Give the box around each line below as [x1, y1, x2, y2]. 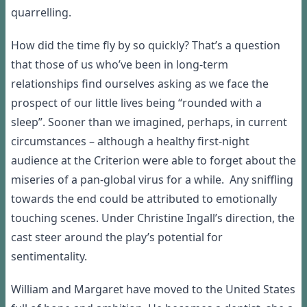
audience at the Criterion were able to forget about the [11, 153, 296, 169]
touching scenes [11, 210, 96, 226]
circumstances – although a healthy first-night [11, 134, 249, 149]
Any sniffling [224, 172, 293, 188]
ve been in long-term [121, 57, 228, 73]
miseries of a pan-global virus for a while [11, 172, 221, 188]
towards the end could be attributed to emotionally [11, 191, 277, 207]
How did [11, 38, 57, 53]
